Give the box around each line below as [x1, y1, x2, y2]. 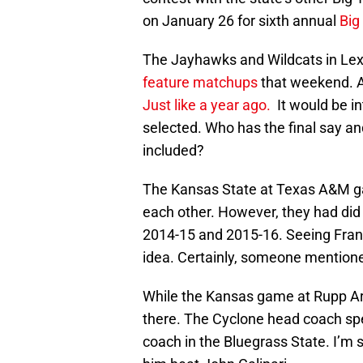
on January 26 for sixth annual [143, 12, 340, 30]
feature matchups [143, 74, 258, 92]
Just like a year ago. [143, 96, 271, 114]
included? [143, 142, 204, 160]
